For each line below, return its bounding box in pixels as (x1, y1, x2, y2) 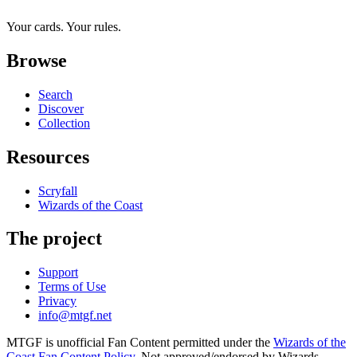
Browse (6, 49, 67, 71)
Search (38, 87, 73, 101)
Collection (38, 116, 90, 130)
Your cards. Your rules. (6, 19, 121, 33)
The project (6, 228, 102, 249)
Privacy (38, 294, 76, 308)
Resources (6, 146, 89, 167)
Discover (38, 101, 84, 116)
